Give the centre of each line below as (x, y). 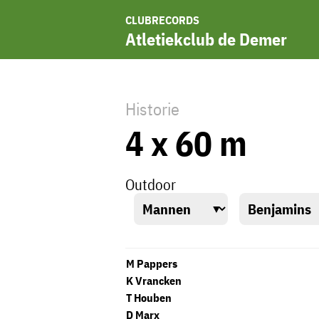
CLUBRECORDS (162, 20)
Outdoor (151, 184)
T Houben (149, 297)
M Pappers (152, 263)
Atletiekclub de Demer (206, 39)
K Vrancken (154, 280)
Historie (152, 109)
